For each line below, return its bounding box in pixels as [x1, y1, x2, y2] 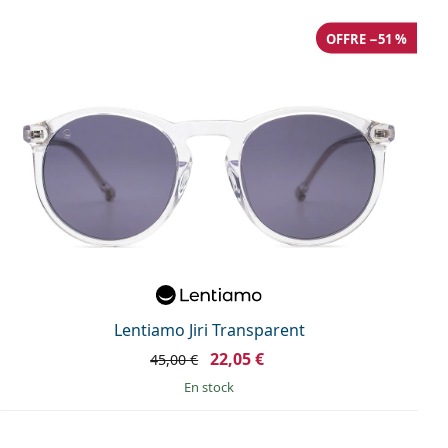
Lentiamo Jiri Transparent [113, 318, 305, 341]
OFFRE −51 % [326, 29, 407, 48]
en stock [191, 377, 234, 396]
